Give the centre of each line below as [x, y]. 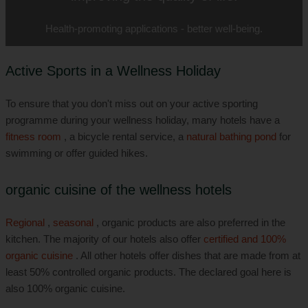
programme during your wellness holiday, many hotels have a [143, 120]
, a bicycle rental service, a [124, 137]
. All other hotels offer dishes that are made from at [187, 256]
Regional [25, 223]
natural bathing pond [231, 137]
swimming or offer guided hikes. [77, 153]
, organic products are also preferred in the [189, 223]
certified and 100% [245, 239]
